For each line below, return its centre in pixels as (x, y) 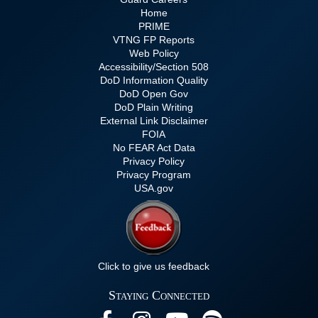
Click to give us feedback (154, 266)
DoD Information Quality (154, 80)
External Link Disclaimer (154, 121)
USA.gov (154, 188)
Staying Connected (159, 295)
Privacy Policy (154, 161)
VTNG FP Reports (154, 40)
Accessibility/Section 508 (154, 67)
